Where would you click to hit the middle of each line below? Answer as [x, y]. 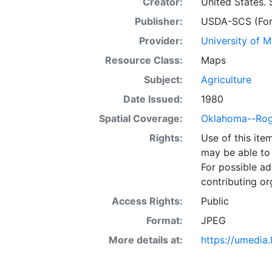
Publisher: [158, 21]
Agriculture [226, 80]
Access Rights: [147, 201]
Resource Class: [144, 60]
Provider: [161, 41]
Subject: [163, 80]
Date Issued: [153, 99]
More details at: [145, 240]
